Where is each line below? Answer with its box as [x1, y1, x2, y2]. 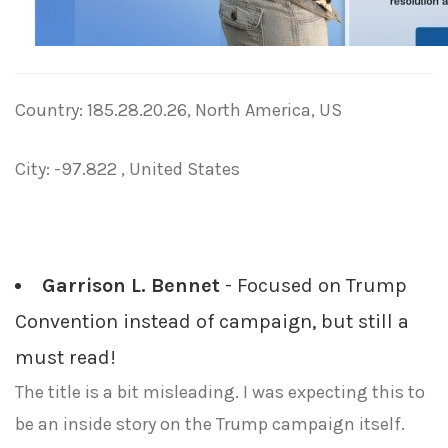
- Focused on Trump [220, 274, 407, 297]
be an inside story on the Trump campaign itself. [15, 413, 405, 435]
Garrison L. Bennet [42, 274, 220, 297]
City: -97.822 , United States [15, 158, 240, 180]
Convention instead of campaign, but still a [15, 310, 409, 333]
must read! [15, 346, 116, 369]
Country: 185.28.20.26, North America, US [15, 99, 342, 121]
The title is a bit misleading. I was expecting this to [15, 381, 425, 403]
